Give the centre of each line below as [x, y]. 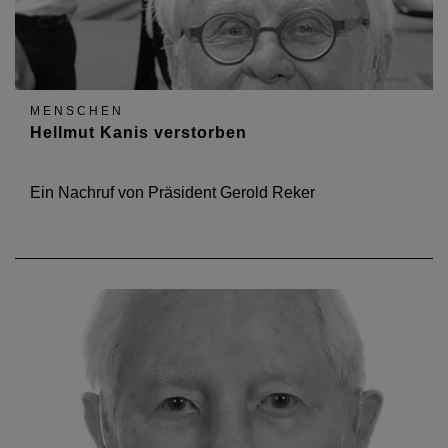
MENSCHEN [77, 111]
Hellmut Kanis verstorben [138, 132]
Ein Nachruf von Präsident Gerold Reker [172, 192]
